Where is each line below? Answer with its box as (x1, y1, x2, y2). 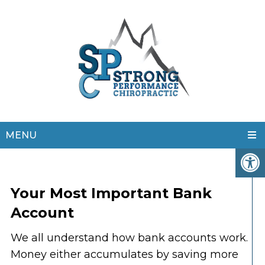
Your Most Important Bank (10, 185, 212, 202)
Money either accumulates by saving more (10, 248, 238, 261)
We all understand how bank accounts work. (10, 231, 248, 245)
